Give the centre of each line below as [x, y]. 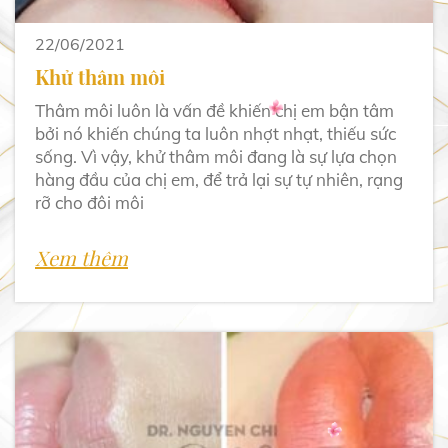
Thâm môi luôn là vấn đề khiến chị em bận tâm [214, 111]
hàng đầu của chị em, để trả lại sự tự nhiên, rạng [219, 180]
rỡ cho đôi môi [89, 203]
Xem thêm [81, 258]
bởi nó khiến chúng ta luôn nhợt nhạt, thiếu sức [215, 134]
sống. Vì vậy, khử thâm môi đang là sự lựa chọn [216, 157]
